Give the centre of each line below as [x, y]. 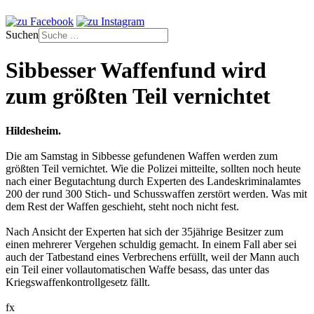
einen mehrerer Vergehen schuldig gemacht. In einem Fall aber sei [151, 244]
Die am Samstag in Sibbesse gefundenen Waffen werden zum [142, 156]
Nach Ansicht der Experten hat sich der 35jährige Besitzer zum [144, 231]
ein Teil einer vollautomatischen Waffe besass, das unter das [137, 269]
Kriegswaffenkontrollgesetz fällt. [78, 282]
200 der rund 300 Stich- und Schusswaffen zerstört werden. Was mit [156, 193]
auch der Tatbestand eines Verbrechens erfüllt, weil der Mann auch [152, 257]
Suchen [22, 35]
